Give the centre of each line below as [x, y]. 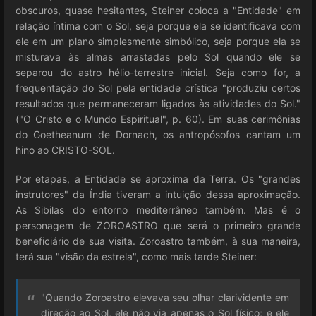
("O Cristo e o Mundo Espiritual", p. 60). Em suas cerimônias [158, 119]
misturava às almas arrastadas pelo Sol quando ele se [158, 57]
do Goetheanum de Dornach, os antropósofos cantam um [158, 134]
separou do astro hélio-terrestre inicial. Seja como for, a [158, 72]
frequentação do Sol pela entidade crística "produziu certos [158, 88]
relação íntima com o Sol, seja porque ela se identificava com [158, 26]
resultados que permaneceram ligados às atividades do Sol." [158, 103]
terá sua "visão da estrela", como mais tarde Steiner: [136, 257]
